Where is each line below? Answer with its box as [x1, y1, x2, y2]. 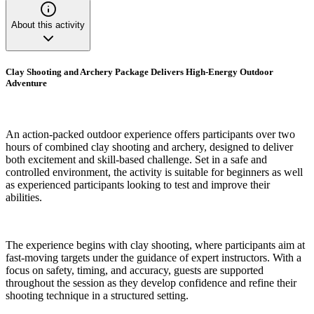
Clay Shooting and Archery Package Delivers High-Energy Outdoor [6, 67, 273, 78]
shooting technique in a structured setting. [6, 289, 189, 302]
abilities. [6, 191, 42, 204]
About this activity [11, 19, 85, 30]
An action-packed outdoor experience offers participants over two [6, 128, 295, 141]
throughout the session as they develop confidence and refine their [6, 277, 296, 289]
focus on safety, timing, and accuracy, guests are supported [6, 264, 264, 277]
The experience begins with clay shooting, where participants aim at [6, 239, 305, 252]
